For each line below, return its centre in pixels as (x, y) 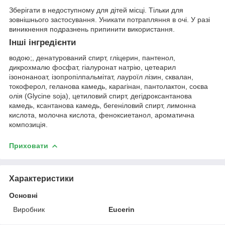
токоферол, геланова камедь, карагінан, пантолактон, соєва (108, 87)
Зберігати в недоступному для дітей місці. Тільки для (96, 10)
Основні (23, 195)
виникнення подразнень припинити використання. (92, 29)
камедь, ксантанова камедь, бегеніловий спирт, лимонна (102, 106)
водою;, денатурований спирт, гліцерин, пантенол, (92, 58)
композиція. (28, 125)
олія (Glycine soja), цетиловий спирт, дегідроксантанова (100, 96)
